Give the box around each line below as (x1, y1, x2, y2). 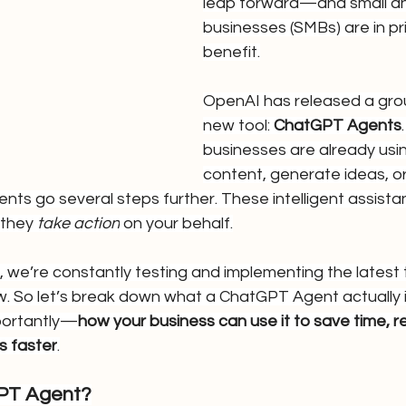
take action (37, 215, 120, 232)
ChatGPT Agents (274, 117, 401, 134)
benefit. (203, 43, 260, 61)
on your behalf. (120, 215, 233, 232)
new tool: (203, 117, 274, 134)
